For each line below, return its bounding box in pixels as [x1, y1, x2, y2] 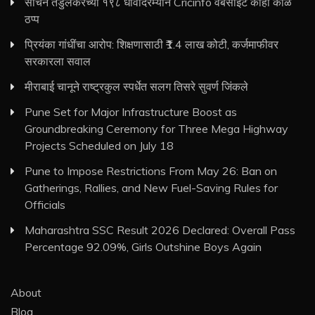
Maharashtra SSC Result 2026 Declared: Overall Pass [25, 223, 295, 238]
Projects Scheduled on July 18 [25, 139, 174, 153]
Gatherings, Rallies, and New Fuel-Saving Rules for [25, 181, 278, 195]
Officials [25, 198, 65, 212]
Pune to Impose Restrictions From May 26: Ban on [25, 164, 277, 179]
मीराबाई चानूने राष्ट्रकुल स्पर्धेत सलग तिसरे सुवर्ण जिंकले [25, 79, 248, 94]
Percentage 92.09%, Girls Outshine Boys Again [25, 240, 262, 255]
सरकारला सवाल [25, 54, 91, 69]
